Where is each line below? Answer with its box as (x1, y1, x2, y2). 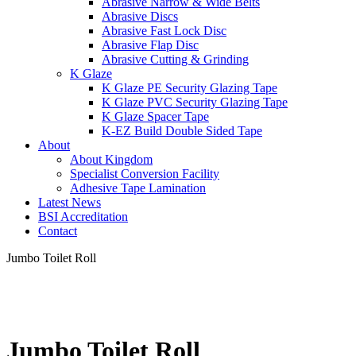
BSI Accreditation (38, 210, 128, 223)
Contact (38, 224, 77, 238)
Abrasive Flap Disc (102, 38, 199, 52)
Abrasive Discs (102, 10, 178, 23)
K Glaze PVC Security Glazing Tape (102, 95, 288, 109)
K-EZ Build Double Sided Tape (102, 124, 262, 137)
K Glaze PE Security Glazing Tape (102, 81, 277, 95)
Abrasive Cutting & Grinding (102, 52, 249, 66)
